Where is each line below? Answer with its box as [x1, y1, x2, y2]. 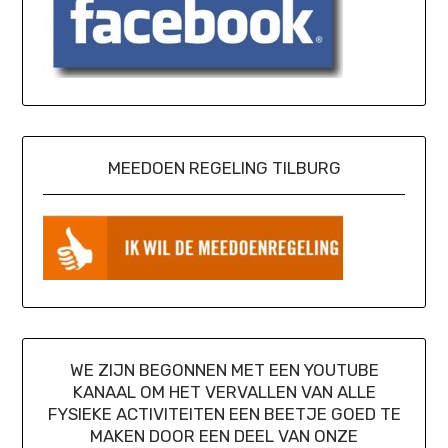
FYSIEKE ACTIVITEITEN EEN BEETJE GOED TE [47, 403, 401, 424]
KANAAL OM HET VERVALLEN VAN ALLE [72, 381, 376, 402]
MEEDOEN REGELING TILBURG [107, 157, 341, 178]
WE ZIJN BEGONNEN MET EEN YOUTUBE [69, 359, 379, 380]
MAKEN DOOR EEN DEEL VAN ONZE [90, 425, 358, 446]
